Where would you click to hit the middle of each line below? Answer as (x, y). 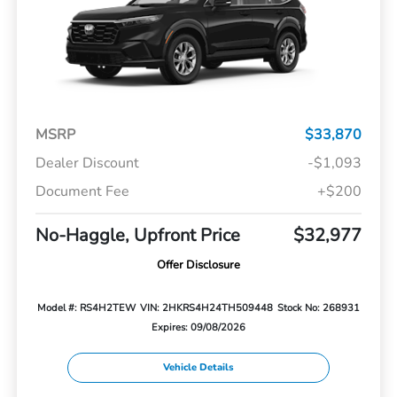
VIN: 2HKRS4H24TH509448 (206, 307)
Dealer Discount (87, 163)
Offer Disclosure (198, 265)
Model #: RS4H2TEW (87, 307)
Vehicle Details (198, 368)
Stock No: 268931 (318, 307)
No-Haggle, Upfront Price (137, 235)
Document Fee (82, 191)
